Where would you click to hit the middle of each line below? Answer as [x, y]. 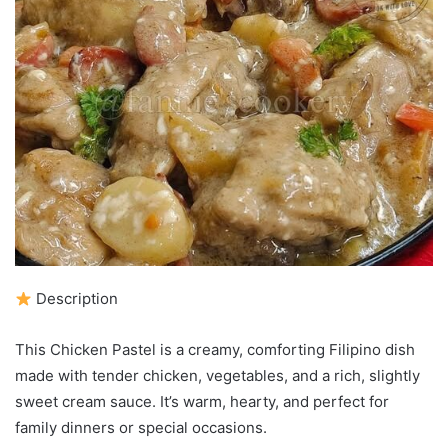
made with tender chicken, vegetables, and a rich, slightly [217, 376]
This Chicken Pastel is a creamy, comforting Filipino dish [215, 350]
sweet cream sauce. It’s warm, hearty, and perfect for [202, 402]
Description [75, 299]
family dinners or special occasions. [141, 428]
